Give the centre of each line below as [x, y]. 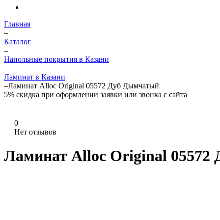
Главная [17, 24]
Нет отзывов [35, 132]
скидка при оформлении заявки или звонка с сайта [102, 95]
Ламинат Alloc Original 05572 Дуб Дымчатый [83, 86]
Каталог [17, 41]
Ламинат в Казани [35, 77]
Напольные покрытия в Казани [56, 59]
